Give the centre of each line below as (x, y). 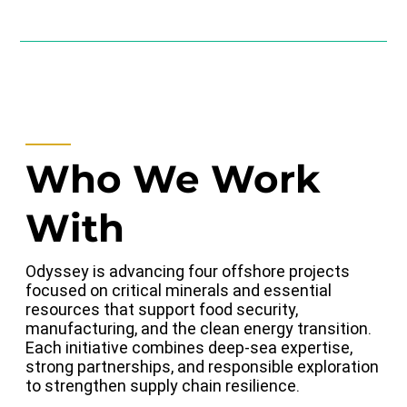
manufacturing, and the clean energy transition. (199, 329)
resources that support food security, (162, 310)
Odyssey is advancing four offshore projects (188, 272)
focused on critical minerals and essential (179, 291)
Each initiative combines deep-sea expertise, (189, 348)
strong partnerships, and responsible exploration (203, 367)
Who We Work (174, 179)
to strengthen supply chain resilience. (163, 386)
